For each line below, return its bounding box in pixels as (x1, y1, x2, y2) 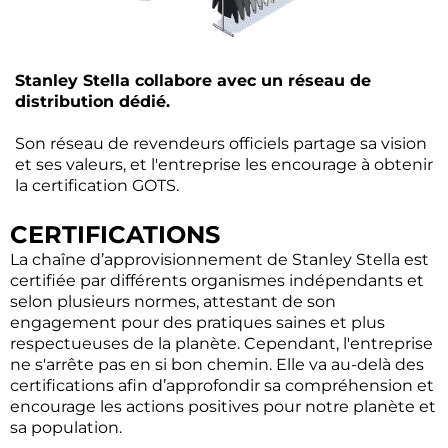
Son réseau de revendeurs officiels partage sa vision (15, 133, 427, 153)
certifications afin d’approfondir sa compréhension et (10, 375, 434, 395)
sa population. (10, 417, 122, 437)
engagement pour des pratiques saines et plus (10, 312, 385, 332)
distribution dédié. (15, 91, 170, 111)
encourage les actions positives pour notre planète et (10, 396, 436, 416)
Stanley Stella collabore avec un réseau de (15, 70, 371, 90)
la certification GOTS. (15, 175, 179, 195)
